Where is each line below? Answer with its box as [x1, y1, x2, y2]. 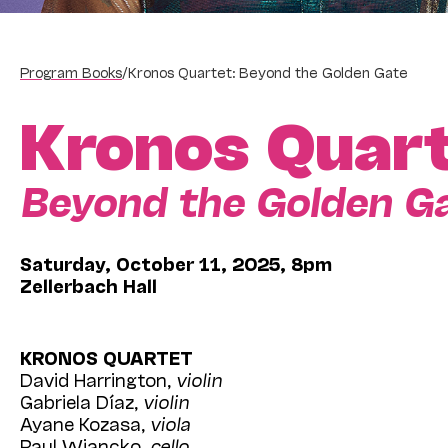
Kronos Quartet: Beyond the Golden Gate [128, 62, 408, 80]
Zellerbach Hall [20, 273, 157, 296]
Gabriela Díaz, [20, 389, 143, 412]
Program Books [20, 62, 122, 80]
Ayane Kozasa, [20, 411, 150, 434]
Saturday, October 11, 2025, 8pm [20, 251, 332, 274]
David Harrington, [20, 367, 176, 390]
